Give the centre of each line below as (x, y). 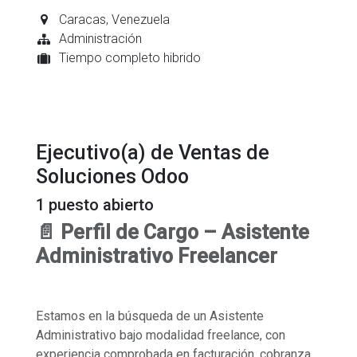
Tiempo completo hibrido (129, 57)
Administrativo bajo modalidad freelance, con (161, 335)
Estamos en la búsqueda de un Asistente (150, 316)
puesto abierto (99, 204)
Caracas (82, 19)
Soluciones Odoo (112, 176)
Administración (100, 38)
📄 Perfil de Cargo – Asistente (173, 232)
